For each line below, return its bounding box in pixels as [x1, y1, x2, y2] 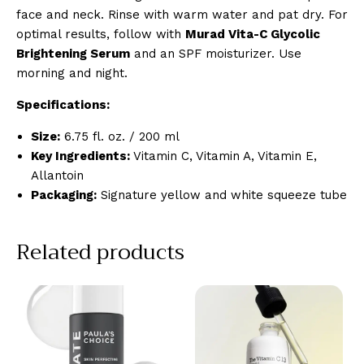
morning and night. [16, 66, 128, 81]
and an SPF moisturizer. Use [130, 46, 301, 62]
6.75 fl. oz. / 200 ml [60, 129, 180, 145]
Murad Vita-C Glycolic [185, 27, 320, 42]
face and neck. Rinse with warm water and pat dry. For [16, 7, 348, 23]
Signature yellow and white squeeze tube [97, 188, 347, 203]
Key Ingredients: [31, 149, 130, 164]
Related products [16, 234, 184, 271]
